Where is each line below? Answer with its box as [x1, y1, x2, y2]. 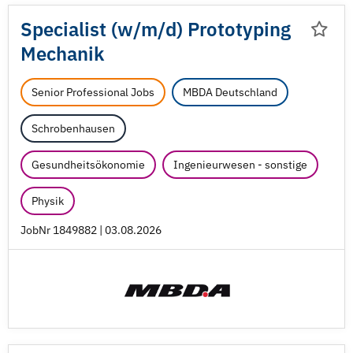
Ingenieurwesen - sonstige [173, 158, 307, 172]
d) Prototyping [165, 17, 291, 42]
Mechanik [20, 41, 104, 66]
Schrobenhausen [32, 121, 115, 136]
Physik [32, 194, 64, 208]
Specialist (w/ [20, 17, 141, 42]
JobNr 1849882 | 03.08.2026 [20, 223, 162, 237]
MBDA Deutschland [183, 85, 277, 99]
